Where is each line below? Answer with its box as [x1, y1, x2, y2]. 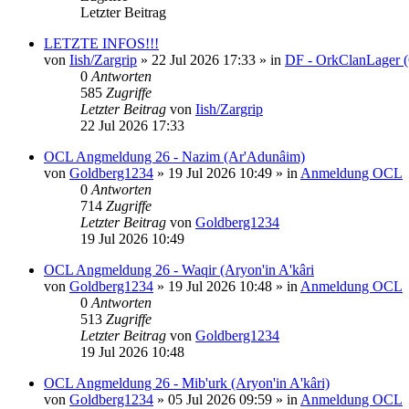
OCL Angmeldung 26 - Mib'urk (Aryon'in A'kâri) [44, 374, 330, 391]
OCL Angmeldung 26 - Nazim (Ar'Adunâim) [44, 148, 305, 164]
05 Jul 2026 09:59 [168, 391, 272, 407]
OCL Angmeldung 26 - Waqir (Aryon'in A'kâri [44, 261, 314, 278]
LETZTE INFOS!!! [44, 35, 159, 51]
